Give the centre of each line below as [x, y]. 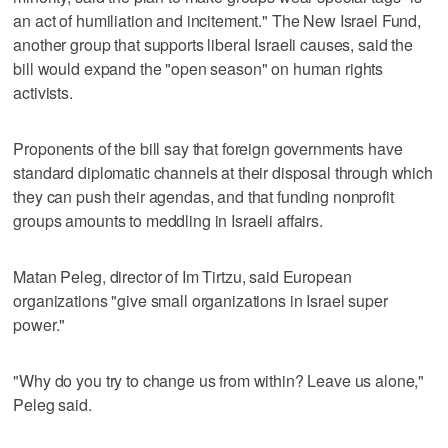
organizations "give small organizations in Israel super [200, 300]
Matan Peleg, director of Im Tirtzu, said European [182, 276]
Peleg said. [52, 404]
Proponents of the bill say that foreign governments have [208, 148]
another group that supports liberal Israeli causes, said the [213, 44]
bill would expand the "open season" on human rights [198, 68]
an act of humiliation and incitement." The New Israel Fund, [217, 20]
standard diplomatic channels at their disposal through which [223, 172]
